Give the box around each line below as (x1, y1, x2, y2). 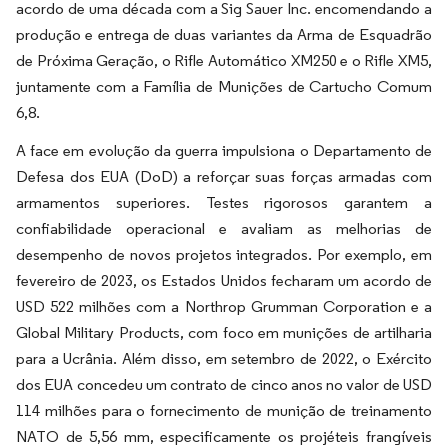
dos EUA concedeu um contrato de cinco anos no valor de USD (16, 374, 432, 394)
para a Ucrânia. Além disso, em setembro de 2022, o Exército (16, 348, 432, 368)
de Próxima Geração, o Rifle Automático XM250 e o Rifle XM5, (16, 50, 432, 70)
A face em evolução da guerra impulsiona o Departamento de (16, 140, 432, 160)
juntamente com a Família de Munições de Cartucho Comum (16, 76, 432, 96)
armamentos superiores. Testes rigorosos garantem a (16, 192, 432, 212)
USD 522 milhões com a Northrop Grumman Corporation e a (16, 296, 432, 316)
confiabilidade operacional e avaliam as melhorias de (16, 218, 432, 238)
